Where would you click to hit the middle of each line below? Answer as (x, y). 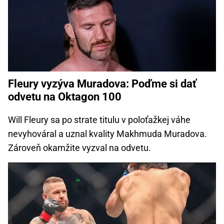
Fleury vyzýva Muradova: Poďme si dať (102, 84)
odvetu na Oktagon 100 (65, 97)
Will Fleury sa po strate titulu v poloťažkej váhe (99, 120)
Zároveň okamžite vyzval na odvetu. (79, 148)
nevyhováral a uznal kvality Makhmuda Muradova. (107, 134)
